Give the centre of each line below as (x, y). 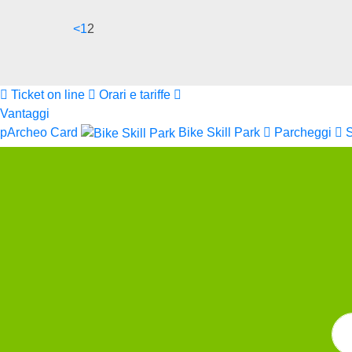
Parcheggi (304, 132)
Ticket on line (49, 94)
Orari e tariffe (136, 94)
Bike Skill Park (221, 132)
